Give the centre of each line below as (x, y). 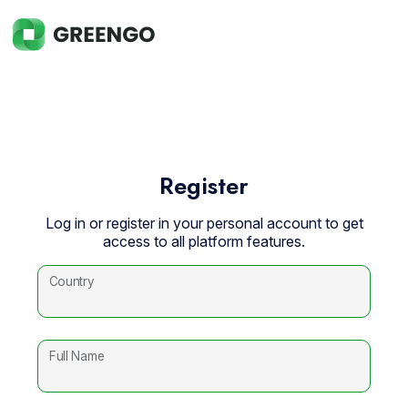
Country (72, 280)
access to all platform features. (204, 241)
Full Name (77, 355)
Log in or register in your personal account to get (204, 223)
